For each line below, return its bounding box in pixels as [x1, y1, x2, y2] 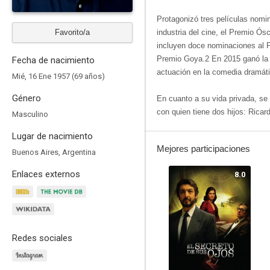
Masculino [12, 110, 48, 119]
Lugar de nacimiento [12, 131, 93, 142]
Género [12, 93, 41, 104]
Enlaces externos [12, 169, 80, 180]
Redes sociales [12, 233, 72, 243]
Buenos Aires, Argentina [12, 148, 96, 157]
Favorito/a [55, 28, 90, 37]
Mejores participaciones [157, 143, 250, 154]
